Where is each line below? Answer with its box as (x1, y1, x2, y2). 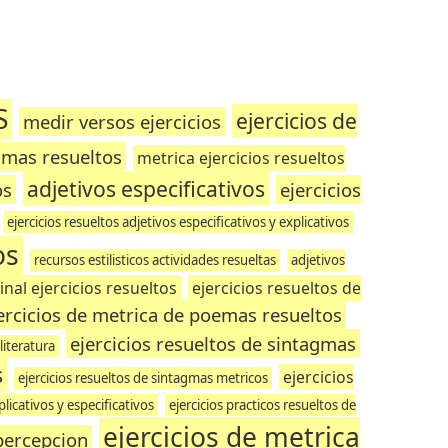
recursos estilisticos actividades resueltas (34, 251, 277, 269)
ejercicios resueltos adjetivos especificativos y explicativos (6, 213, 349, 231)
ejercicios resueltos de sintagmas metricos (17, 369, 268, 387)
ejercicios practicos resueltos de (169, 396, 357, 414)
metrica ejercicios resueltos (137, 147, 346, 169)
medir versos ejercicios (22, 109, 221, 134)
